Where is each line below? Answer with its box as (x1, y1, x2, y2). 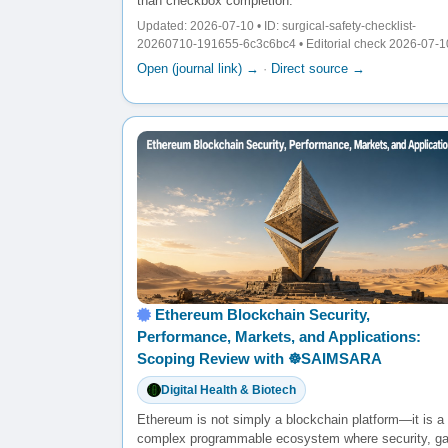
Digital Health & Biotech (161, 382, 296, 397)
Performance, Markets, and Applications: (137, 327, 421, 345)
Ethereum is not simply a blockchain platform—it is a (137, 411, 444, 427)
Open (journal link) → (137, 60, 259, 76)
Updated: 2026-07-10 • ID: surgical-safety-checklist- (137, 18, 416, 33)
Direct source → (271, 60, 365, 76)
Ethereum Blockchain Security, (155, 305, 370, 323)
